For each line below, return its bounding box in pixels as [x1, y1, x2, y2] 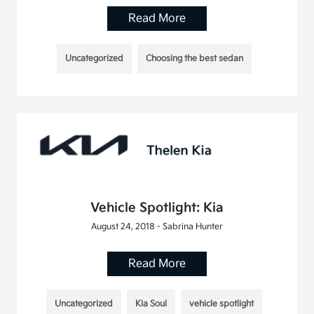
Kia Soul [135, 299, 167, 310]
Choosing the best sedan [145, 53, 243, 64]
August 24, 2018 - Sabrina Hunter [90, 221, 223, 233]
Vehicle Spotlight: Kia [90, 200, 224, 216]
